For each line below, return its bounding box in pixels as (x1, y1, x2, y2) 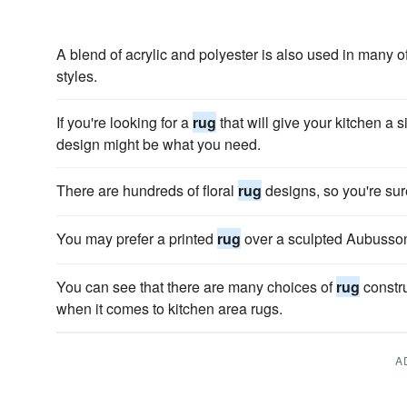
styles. (56, 65, 97, 86)
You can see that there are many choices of (56, 276, 336, 297)
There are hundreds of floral (56, 180, 238, 201)
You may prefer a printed (56, 228, 217, 249)
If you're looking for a (56, 112, 193, 133)
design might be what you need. (56, 134, 261, 154)
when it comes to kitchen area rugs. (56, 298, 283, 319)
